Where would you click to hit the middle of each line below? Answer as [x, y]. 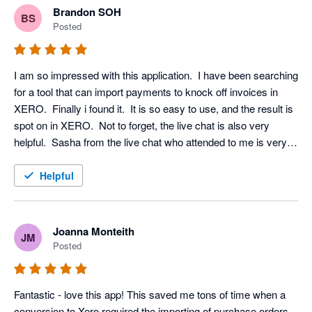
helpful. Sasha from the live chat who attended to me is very [150, 142]
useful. [29, 175]
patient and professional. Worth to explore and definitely [140, 159]
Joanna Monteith [94, 232]
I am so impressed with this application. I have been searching [156, 75]
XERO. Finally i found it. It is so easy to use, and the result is [154, 109]
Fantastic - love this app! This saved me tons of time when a [150, 295]
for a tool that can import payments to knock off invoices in [146, 92]
